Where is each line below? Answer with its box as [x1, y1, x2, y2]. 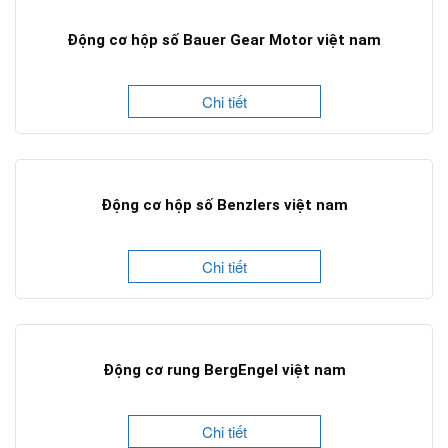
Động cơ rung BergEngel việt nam [102, 361, 346, 380]
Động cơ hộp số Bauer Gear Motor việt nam [67, 31, 381, 50]
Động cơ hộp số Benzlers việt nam [100, 196, 348, 215]
